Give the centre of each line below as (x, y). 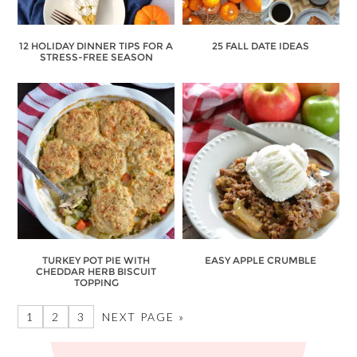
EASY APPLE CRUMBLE (261, 261)
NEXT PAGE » (144, 317)
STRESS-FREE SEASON (96, 57)
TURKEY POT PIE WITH (96, 261)
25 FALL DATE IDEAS (261, 45)
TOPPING (96, 283)
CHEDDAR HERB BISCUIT (96, 272)
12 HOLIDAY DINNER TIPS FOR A (96, 45)
